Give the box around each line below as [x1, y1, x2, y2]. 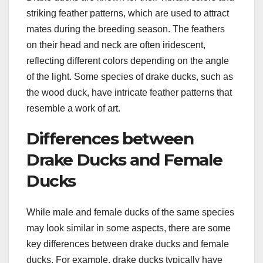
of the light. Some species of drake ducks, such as [26, 71, 233, 82]
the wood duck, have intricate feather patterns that [26, 87, 232, 97]
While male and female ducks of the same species [26, 207, 234, 218]
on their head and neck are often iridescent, [26, 39, 205, 50]
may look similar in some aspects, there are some [26, 223, 231, 234]
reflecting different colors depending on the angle [26, 55, 229, 66]
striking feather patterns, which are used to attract [26, 8, 229, 18]
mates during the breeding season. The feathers [26, 23, 225, 34]
